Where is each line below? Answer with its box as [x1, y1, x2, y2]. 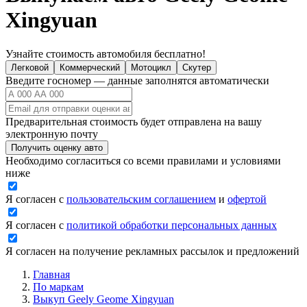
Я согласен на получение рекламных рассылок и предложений [5, 245, 299, 257]
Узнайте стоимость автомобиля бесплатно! [5, 47, 206, 60]
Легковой [11, 62, 49, 73]
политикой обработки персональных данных [66, 219, 277, 231]
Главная [33, 268, 70, 280]
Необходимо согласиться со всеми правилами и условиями [5, 154, 281, 167]
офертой [228, 193, 267, 205]
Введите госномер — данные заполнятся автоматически [5, 74, 269, 86]
